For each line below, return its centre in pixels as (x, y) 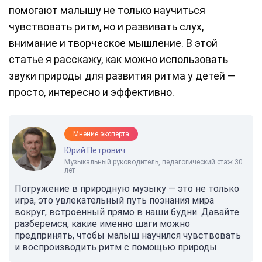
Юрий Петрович (95, 151)
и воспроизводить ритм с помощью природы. (117, 247)
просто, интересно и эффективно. (92, 92)
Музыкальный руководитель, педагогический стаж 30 (154, 162)
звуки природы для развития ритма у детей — (122, 76)
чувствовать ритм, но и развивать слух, (106, 27)
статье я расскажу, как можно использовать (118, 60)
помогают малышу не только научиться (107, 11)
